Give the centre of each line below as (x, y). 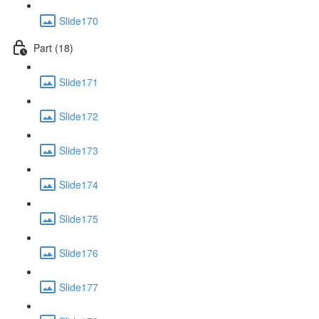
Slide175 (79, 218)
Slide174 (79, 184)
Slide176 (79, 252)
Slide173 (79, 150)
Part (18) (53, 47)
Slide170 (79, 20)
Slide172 (79, 116)
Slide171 (79, 82)
